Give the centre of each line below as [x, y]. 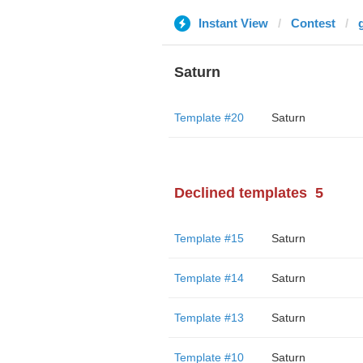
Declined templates [240, 193]
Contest [313, 23]
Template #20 [209, 117]
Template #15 [209, 238]
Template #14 [209, 278]
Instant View [233, 23]
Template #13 [209, 318]
